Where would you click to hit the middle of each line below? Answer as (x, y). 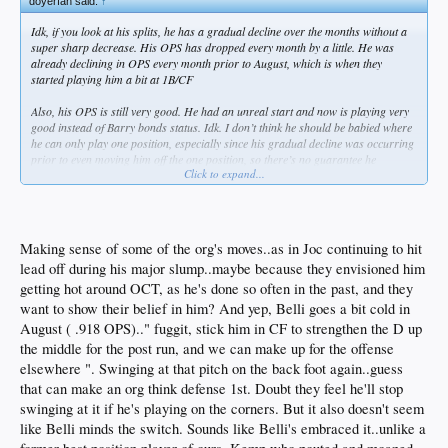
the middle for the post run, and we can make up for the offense (207, 349)
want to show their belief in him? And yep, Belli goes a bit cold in (215, 309)
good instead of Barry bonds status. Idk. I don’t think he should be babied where (221, 126)
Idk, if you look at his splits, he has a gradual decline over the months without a (219, 30)
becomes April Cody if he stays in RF (118, 174)
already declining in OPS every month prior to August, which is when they (206, 62)
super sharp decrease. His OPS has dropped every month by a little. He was (212, 46)
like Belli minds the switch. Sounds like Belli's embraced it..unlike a (223, 429)
